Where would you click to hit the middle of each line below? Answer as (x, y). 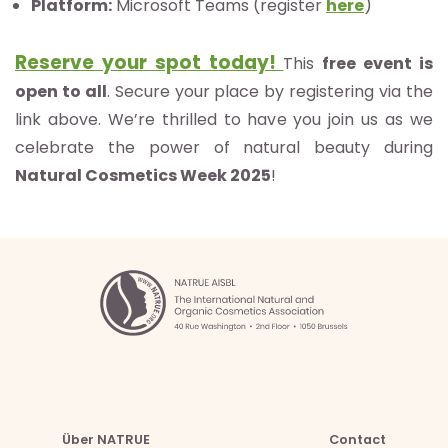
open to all (61, 92)
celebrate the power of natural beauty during (224, 148)
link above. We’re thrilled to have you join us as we (224, 120)
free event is (378, 64)
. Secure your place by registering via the (270, 92)
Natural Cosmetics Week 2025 (143, 176)
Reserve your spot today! (149, 63)
